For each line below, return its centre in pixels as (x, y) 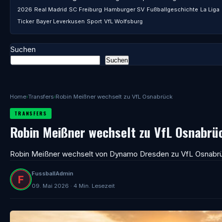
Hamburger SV (124, 9)
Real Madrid (51, 9)
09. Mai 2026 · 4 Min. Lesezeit (73, 186)
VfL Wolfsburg (123, 21)
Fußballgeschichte (172, 9)
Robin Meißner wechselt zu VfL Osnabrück (114, 97)
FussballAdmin (53, 173)
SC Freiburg (85, 9)
